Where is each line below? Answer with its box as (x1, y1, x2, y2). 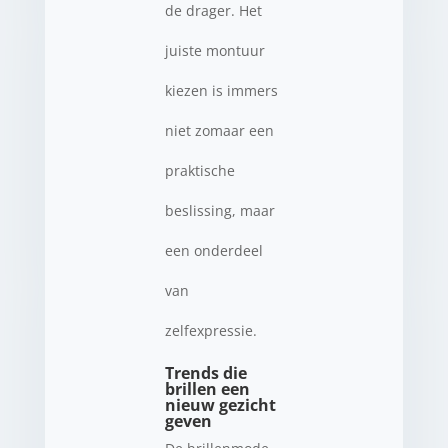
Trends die (164, 361, 247, 384)
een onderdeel (164, 240, 263, 260)
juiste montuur (164, 40, 265, 60)
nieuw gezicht (164, 393, 276, 416)
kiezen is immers (164, 80, 278, 100)
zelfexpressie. (164, 320, 257, 340)
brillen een (164, 377, 250, 400)
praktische (164, 160, 235, 180)
